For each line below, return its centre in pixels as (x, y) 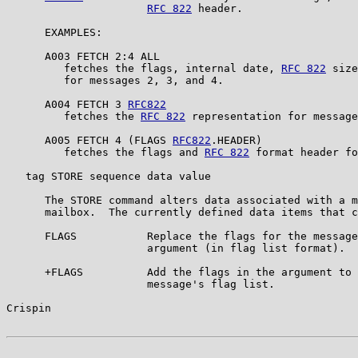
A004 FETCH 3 (67, 104)
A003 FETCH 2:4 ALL (83, 56)
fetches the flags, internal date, (144, 68)
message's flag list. (141, 284)
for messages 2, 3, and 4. (115, 80)
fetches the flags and (105, 152)
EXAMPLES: (54, 32)
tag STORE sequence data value (109, 176)
